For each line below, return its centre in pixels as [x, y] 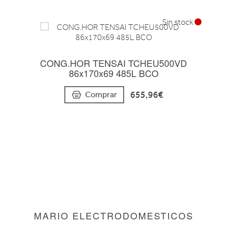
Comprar [101, 94]
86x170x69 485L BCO [113, 73]
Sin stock [178, 23]
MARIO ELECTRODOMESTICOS [113, 215]
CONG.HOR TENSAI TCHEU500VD [113, 63]
